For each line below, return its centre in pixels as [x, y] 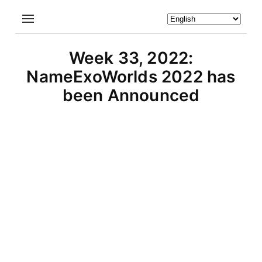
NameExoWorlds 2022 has [131, 77]
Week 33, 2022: [131, 58]
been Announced [131, 95]
